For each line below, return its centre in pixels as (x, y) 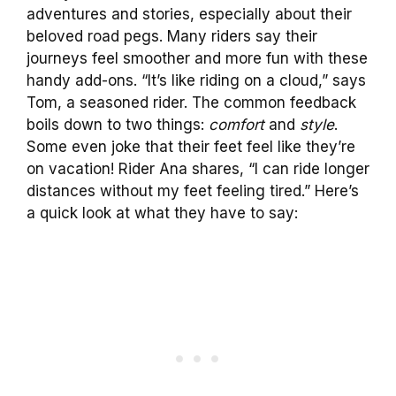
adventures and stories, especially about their (189, 14)
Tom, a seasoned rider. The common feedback (191, 102)
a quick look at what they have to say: (162, 213)
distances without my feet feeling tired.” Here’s (193, 190)
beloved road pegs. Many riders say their (172, 36)
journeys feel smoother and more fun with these (197, 58)
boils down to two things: (118, 124)
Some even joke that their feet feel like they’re (191, 146)
